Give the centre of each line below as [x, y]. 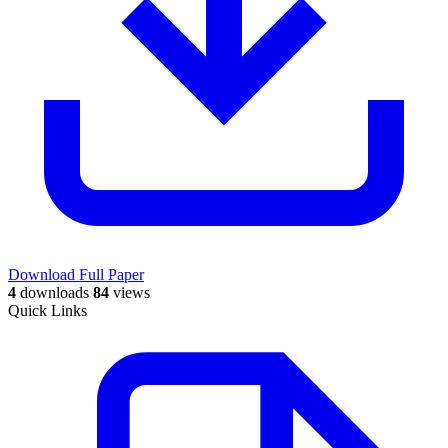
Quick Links [47, 310]
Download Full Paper [76, 274]
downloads [52, 292]
